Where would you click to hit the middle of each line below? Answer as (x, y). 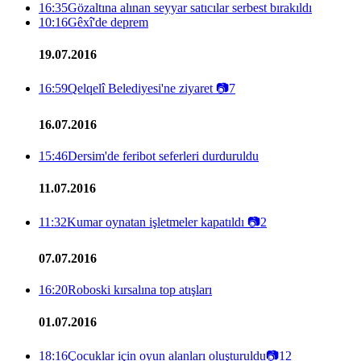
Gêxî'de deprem (108, 23)
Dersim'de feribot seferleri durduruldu (163, 156)
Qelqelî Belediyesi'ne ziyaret (142, 88)
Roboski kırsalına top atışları (140, 290)
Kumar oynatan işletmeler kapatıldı (157, 222)
